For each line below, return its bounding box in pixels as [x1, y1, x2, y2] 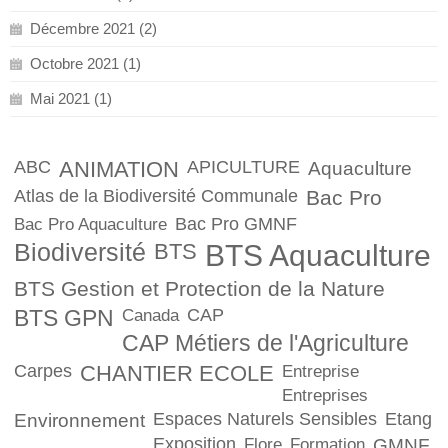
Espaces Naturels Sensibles [153, 409, 377, 430]
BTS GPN [14, 305, 114, 332]
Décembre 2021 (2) [30, 20, 157, 38]
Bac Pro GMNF [175, 214, 297, 235]
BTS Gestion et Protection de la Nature [14, 277, 385, 301]
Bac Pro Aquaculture [14, 215, 167, 234]
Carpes [14, 361, 72, 382]
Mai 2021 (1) [30, 90, 112, 108]
